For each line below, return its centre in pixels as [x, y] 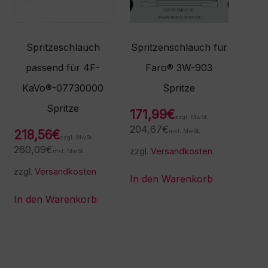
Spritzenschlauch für [179, 48]
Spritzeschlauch [63, 48]
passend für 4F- [63, 68]
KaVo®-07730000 [63, 88]
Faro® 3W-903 [179, 68]
